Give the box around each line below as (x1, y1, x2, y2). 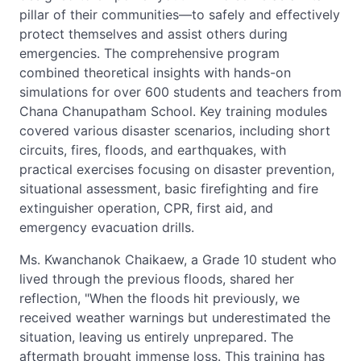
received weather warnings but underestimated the (19, 309, 330, 326)
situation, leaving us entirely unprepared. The (19, 329, 293, 345)
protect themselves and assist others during (19, 26, 288, 42)
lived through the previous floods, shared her (19, 271, 294, 287)
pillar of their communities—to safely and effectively (19, 6, 340, 23)
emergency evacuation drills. (19, 219, 194, 235)
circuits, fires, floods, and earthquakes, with (19, 142, 286, 158)
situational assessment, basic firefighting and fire (19, 180, 318, 197)
